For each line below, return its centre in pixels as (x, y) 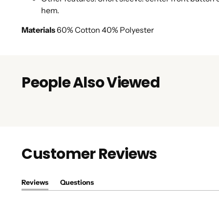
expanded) (52, 200)
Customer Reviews (89, 154)
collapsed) (94, 200)
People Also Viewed (91, 83)
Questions (77, 183)
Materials (39, 30)
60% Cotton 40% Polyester (106, 30)
